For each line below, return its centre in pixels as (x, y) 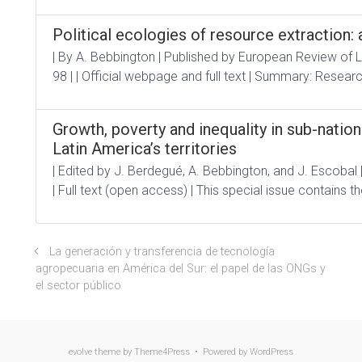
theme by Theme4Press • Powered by (171, 352)
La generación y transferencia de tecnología (162, 252)
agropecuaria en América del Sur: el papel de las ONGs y (181, 269)
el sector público (78, 286)
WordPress (271, 352)
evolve (80, 352)
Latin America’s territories (145, 149)
